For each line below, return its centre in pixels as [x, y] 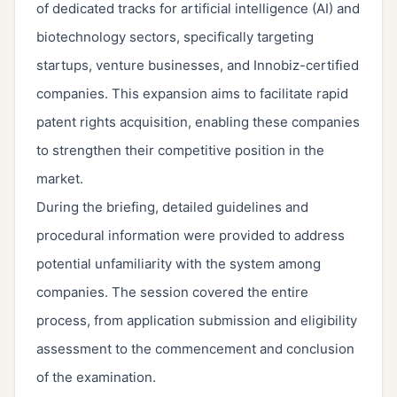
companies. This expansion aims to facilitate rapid [192, 94]
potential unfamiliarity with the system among [179, 264]
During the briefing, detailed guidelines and [172, 207]
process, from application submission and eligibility [197, 321]
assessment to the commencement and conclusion [195, 349]
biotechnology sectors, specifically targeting [175, 37]
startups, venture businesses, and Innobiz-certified [198, 66]
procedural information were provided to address [191, 236]
